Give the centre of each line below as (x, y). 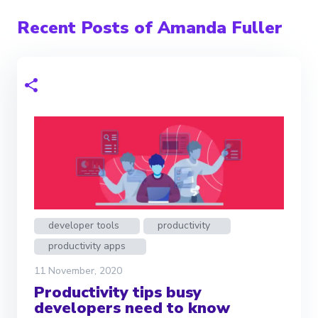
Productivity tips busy (118, 292)
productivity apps (87, 246)
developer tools (84, 225)
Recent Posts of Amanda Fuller (150, 27)
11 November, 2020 (78, 270)
